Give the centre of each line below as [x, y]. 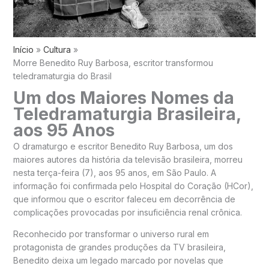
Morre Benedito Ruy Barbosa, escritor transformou [113, 63]
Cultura [57, 50]
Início [23, 50]
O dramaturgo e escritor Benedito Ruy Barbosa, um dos [123, 147]
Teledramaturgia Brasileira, [127, 114]
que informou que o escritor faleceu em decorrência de [124, 199]
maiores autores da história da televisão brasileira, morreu [128, 160]
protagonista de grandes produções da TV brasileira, [119, 247]
